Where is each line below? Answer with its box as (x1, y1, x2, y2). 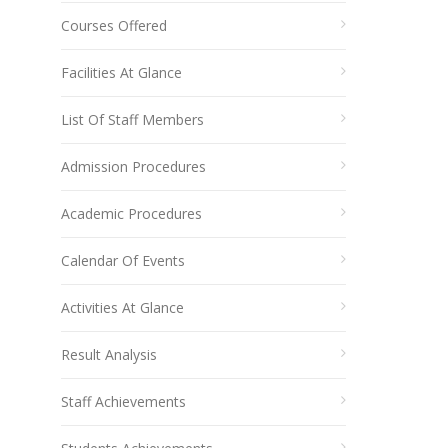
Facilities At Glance (61, 63, 182, 82)
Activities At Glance (61, 298, 184, 317)
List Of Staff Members (61, 110, 204, 129)
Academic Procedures (61, 204, 202, 223)
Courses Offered (61, 16, 167, 35)
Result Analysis (61, 345, 157, 364)
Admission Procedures (61, 157, 206, 176)
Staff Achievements (61, 392, 186, 411)
